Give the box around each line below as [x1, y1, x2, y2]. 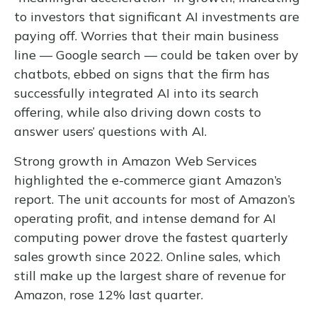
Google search [52, 47, 144, 63]
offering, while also [14, 104, 131, 120]
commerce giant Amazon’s [124, 172, 282, 188]
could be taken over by [157, 47, 299, 63]
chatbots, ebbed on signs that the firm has [14, 66, 270, 82]
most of [190, 191, 238, 207]
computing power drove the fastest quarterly [14, 229, 288, 246]
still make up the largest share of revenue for [14, 267, 286, 284]
